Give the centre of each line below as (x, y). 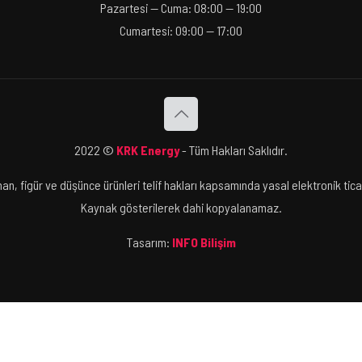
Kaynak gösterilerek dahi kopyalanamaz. (181, 207)
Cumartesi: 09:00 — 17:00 (181, 30)
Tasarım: (149, 242)
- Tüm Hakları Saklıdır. (234, 150)
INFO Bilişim (204, 242)
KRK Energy (148, 150)
